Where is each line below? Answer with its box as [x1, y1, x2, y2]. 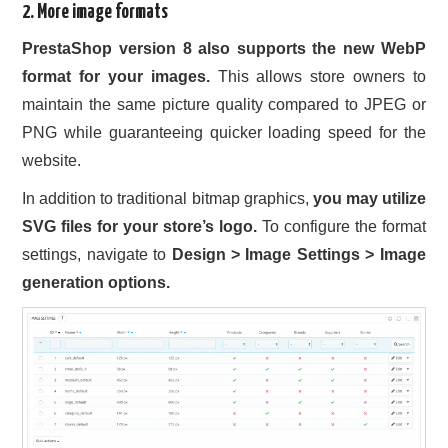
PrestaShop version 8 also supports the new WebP [22, 40, 426, 58]
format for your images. [22, 68, 210, 86]
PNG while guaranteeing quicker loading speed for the [22, 124, 426, 142]
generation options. [22, 274, 171, 292]
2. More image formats [22, 2, 169, 22]
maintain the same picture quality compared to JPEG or [22, 96, 426, 114]
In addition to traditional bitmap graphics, [22, 190, 309, 208]
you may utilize [308, 190, 426, 208]
